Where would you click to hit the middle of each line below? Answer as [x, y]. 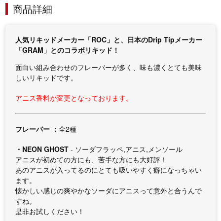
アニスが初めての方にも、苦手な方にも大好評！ [92, 159]
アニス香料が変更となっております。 [74, 98]
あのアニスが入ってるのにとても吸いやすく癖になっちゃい [109, 170]
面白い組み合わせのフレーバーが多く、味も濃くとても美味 [109, 67]
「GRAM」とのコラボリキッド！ [68, 50]
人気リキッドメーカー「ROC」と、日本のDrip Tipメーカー [109, 39]
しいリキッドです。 [47, 77]
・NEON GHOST [42, 149]
